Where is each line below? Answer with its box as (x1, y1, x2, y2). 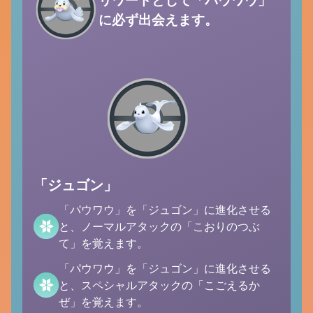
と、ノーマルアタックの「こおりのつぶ (59, 219, 260, 233)
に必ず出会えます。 (98, 11, 218, 27)
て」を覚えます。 (59, 236, 148, 250)
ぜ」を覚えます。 (59, 295, 148, 309)
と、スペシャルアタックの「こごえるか (59, 278, 260, 292)
